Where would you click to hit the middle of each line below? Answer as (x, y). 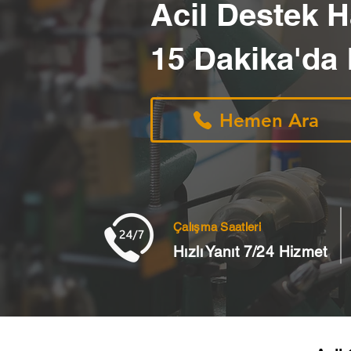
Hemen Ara (269, 120)
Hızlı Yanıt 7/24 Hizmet (250, 251)
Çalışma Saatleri (217, 227)
